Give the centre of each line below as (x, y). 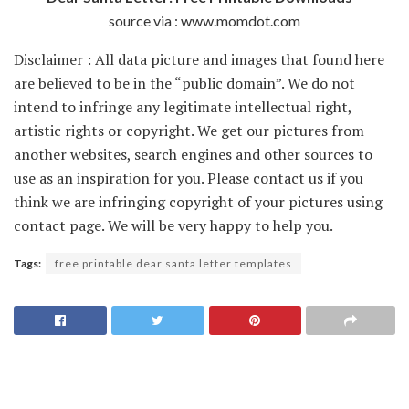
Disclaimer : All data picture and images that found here (199, 59)
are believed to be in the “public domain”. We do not (184, 83)
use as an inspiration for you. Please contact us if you (189, 178)
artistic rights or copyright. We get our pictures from (189, 130)
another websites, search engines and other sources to (193, 154)
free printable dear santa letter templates (173, 263)
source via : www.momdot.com (204, 20)
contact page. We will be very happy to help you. (173, 225)
